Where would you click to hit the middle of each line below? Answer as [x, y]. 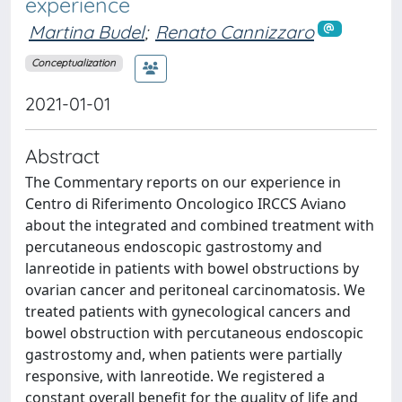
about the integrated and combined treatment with [200, 225]
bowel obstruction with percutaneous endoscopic [194, 332]
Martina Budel [87, 32]
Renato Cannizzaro [235, 32]
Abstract [62, 155]
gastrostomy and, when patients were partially [184, 354]
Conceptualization [74, 62]
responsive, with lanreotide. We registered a [175, 376]
